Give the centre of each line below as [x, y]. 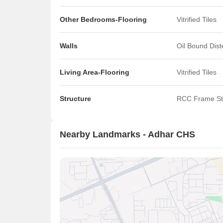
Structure [75, 99]
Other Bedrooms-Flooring [103, 19]
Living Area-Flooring [95, 72]
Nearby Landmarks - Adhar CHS [127, 134]
